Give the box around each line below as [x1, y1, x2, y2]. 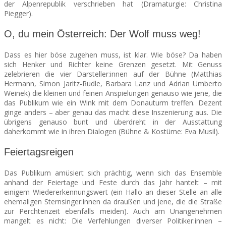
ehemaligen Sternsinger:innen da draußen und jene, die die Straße [4, 197, 222, 207]
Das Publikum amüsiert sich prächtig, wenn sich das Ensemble [4, 168, 222, 178]
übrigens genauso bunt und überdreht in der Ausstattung [4, 117, 222, 127]
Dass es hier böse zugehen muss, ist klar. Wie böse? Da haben [4, 50, 222, 60]
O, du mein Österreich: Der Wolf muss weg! [4, 28, 201, 40]
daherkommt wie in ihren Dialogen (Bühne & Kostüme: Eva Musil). [4, 127, 219, 137]
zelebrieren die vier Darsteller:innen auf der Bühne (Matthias [4, 69, 222, 79]
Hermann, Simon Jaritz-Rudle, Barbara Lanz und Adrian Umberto [4, 79, 222, 89]
